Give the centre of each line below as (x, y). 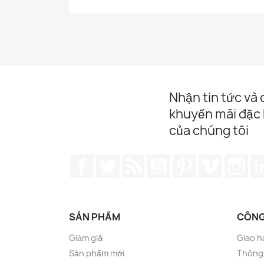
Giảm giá (86, 238)
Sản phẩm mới (97, 253)
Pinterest (218, 160)
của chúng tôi (209, 131)
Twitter (136, 160)
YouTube (190, 160)
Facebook (115, 160)
